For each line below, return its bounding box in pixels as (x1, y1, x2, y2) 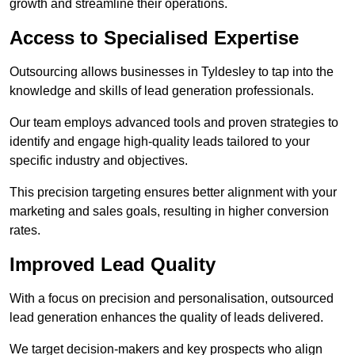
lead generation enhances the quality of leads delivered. (10, 311, 323, 325)
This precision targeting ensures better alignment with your (10, 185, 337, 200)
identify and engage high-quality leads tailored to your (10, 135, 310, 149)
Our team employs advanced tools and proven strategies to (10, 116, 338, 130)
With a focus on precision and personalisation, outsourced (10, 292, 334, 306)
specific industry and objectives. (10, 154, 188, 168)
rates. (10, 223, 40, 238)
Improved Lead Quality (10, 254, 216, 276)
